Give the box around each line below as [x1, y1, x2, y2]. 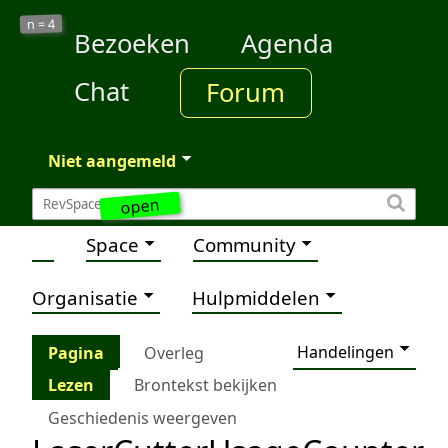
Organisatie [32, 284, 138, 310]
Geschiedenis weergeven [48, 407, 237, 430]
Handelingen [297, 340, 394, 363]
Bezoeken [73, 26, 190, 62]
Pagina [48, 341, 104, 364]
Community [193, 232, 296, 258]
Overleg [144, 341, 204, 364]
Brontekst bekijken [134, 374, 277, 397]
